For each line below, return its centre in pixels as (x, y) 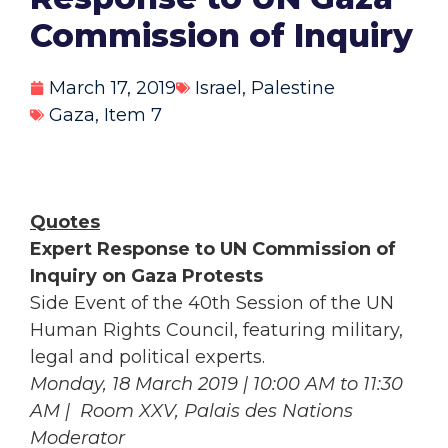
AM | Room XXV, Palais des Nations (191, 411)
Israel (218, 87)
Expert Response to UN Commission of (213, 249)
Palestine (293, 87)
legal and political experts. (147, 357)
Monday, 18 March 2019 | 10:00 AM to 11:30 (216, 384)
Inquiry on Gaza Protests (146, 276)
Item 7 (133, 114)
